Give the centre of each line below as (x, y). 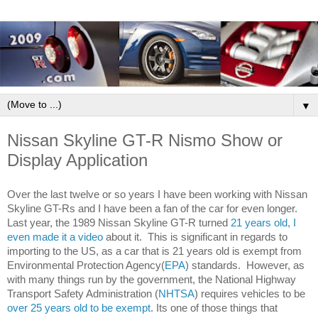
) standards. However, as (245, 265)
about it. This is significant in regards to (195, 237)
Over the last (38, 194)
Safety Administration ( (106, 293)
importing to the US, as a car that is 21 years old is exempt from (154, 251)
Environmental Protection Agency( (86, 265)
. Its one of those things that (214, 307)
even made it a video (55, 237)
